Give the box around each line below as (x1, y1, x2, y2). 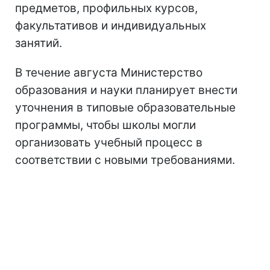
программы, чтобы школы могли (15, 118, 196, 132)
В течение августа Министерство (15, 65, 202, 80)
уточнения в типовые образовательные (15, 100, 236, 115)
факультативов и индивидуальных (15, 18, 206, 33)
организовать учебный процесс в (15, 135, 202, 149)
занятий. (15, 36, 62, 50)
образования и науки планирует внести (15, 83, 237, 97)
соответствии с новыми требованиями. (15, 152, 235, 167)
